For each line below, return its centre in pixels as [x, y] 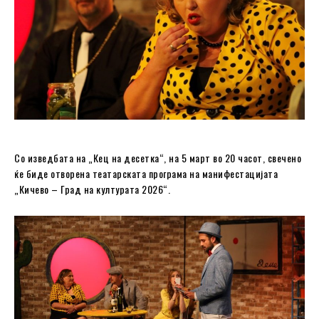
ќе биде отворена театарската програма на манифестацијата [146, 174]
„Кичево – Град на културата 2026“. [92, 189]
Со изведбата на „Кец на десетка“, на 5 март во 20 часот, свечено [158, 158]
